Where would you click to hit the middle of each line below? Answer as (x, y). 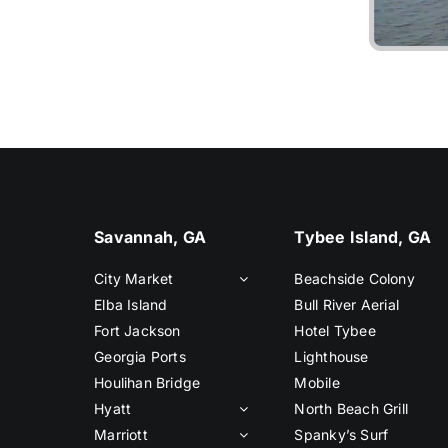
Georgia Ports (140, 357)
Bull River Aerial (347, 305)
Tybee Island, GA (363, 237)
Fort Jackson (137, 331)
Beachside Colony (354, 279)
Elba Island (131, 305)
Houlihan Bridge (147, 383)
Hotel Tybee (335, 331)
